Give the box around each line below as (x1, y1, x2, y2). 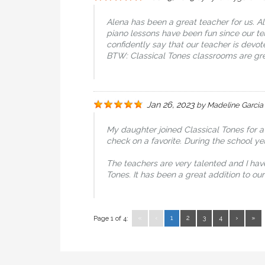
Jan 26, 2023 (147, 99, 195, 109)
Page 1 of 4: (93, 215, 128, 222)
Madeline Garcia (207, 101, 263, 109)
